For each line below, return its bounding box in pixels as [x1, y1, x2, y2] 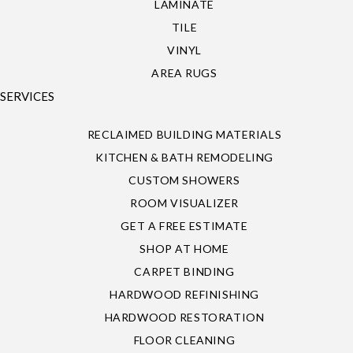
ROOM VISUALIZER [130, 195, 239, 210]
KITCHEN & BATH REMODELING [95, 150, 273, 164]
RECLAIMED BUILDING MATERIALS [87, 127, 282, 141]
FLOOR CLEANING [133, 333, 236, 347]
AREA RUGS [151, 65, 217, 80]
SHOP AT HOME [139, 241, 229, 255]
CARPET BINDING [134, 264, 235, 278]
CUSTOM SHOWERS [128, 173, 240, 187]
